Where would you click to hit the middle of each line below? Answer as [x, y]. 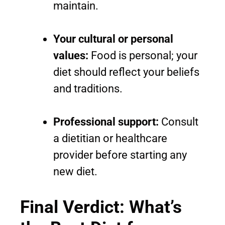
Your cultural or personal [113, 39]
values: [71, 55]
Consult [179, 122]
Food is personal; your [143, 55]
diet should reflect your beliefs [126, 72]
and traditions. [88, 88]
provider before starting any [120, 155]
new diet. [75, 171]
